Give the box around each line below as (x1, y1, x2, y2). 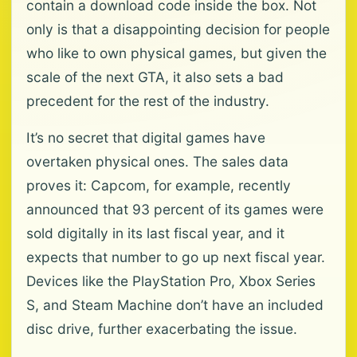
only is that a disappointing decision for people (26, 21, 330, 37)
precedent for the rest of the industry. (26, 92, 269, 109)
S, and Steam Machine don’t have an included (26, 296, 324, 313)
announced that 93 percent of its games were (26, 201, 324, 218)
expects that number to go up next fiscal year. (26, 249, 325, 265)
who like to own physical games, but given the (26, 45, 327, 61)
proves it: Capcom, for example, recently (26, 177, 291, 194)
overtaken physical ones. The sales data (26, 153, 288, 170)
